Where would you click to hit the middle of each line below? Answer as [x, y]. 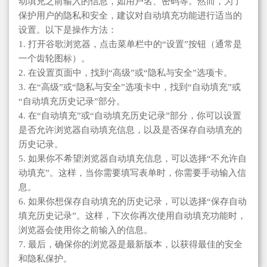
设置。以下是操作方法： [68, 30]
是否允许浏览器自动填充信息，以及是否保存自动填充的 [130, 130]
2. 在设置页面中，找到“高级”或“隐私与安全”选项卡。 [125, 72]
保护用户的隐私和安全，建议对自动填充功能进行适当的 [130, 15]
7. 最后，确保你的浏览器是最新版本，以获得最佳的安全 [131, 244]
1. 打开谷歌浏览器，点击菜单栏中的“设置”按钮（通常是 [130, 44]
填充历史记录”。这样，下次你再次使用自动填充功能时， [132, 215]
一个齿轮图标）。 [54, 58]
